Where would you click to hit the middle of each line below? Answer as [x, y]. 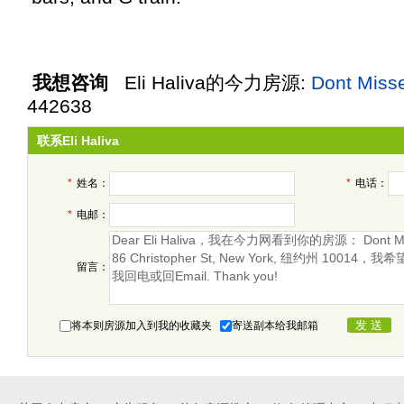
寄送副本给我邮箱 [275, 326]
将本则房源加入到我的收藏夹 [144, 326]
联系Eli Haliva [78, 141]
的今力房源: [258, 83]
